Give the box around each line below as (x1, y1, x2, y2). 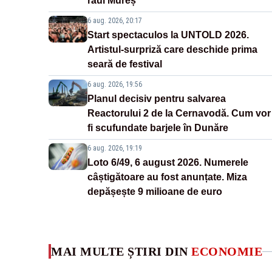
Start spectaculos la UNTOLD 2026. (87, 30, 249, 41)
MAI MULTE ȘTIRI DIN (51, 245, 191, 259)
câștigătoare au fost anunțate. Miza (87, 172, 247, 183)
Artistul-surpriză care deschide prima (87, 44, 257, 55)
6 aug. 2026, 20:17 (87, 16, 142, 25)
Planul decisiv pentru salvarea (87, 93, 226, 104)
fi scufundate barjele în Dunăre (87, 123, 228, 134)
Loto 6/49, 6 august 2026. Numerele (87, 157, 248, 168)
